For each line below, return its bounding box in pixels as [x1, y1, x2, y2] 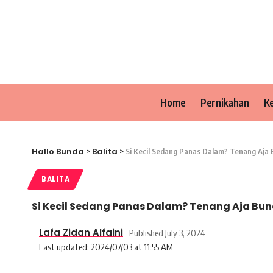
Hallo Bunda [32, 146, 84, 157]
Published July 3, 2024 [129, 227, 205, 238]
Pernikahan [200, 95, 249, 109]
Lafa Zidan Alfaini [39, 226, 123, 239]
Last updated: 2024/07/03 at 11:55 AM [39, 241, 173, 252]
